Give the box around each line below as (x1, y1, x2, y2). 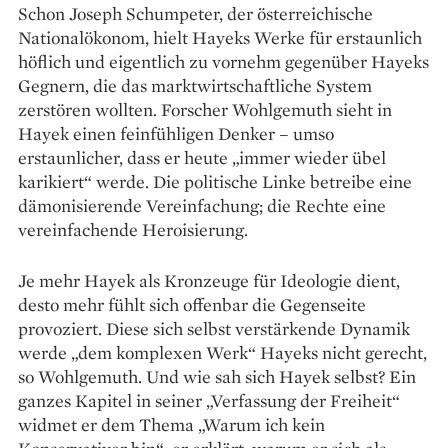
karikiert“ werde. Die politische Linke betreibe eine (18, 169, 412, 193)
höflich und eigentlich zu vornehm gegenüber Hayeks (18, 49, 429, 73)
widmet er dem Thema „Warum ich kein (18, 412, 325, 436)
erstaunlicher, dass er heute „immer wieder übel (18, 145, 386, 169)
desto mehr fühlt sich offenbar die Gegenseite (18, 292, 366, 316)
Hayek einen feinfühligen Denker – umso (18, 121, 334, 145)
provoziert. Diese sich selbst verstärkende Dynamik (18, 316, 410, 340)
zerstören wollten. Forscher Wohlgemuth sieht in (18, 97, 392, 121)
